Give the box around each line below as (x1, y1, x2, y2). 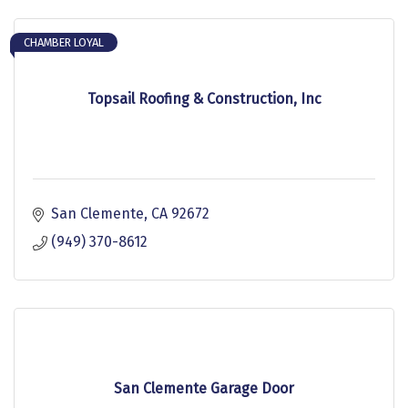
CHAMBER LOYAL (24, 35, 104, 49)
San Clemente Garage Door (114, 379, 294, 397)
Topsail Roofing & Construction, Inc (87, 89, 321, 107)
